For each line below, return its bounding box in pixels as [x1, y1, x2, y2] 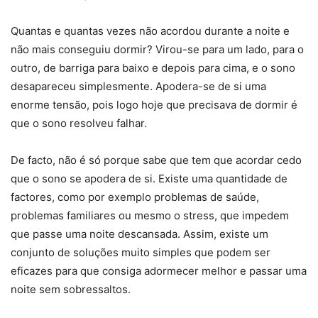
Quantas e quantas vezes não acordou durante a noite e [11, 23, 290, 38]
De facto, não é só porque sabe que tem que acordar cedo [11, 153, 302, 167]
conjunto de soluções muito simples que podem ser [11, 245, 270, 259]
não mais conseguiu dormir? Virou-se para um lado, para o [11, 42, 304, 56]
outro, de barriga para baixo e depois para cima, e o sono [11, 60, 295, 75]
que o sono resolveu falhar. [11, 116, 147, 130]
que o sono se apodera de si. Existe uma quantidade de [11, 171, 287, 185]
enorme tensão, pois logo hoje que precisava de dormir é [11, 97, 297, 111]
